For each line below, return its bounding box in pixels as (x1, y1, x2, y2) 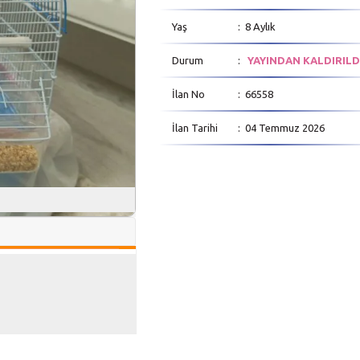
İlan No (172, 88, 205, 100)
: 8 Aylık (237, 21, 276, 32)
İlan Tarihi (172, 122, 218, 133)
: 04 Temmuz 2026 (237, 122, 325, 133)
